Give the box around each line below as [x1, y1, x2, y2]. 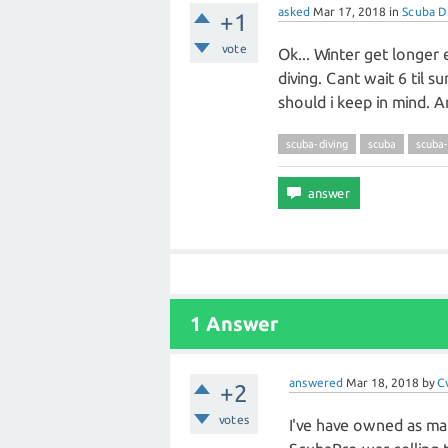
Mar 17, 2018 [313, 5, 386, 18]
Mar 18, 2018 [346, 376, 420, 389]
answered [289, 376, 344, 389]
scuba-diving [286, 138, 348, 150]
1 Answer [190, 312, 278, 335]
